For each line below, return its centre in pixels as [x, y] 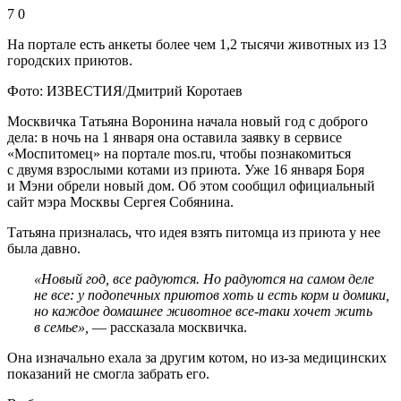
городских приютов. [70, 60]
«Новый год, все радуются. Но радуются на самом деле [204, 278]
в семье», [61, 327]
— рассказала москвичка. [168, 327]
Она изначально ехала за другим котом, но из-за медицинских [197, 357]
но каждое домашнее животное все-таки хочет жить [203, 311]
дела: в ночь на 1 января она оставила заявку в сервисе [175, 137]
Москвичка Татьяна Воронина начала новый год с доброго [188, 121]
